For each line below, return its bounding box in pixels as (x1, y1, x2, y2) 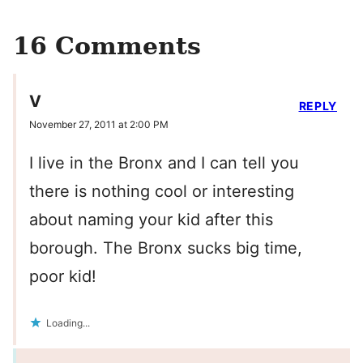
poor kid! (29, 267, 96, 287)
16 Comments (13, 32, 201, 60)
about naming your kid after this (29, 210, 273, 230)
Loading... (46, 317, 90, 330)
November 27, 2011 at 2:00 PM (29, 118, 169, 131)
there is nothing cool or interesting (29, 181, 294, 202)
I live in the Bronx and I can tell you (29, 153, 299, 173)
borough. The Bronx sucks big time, (29, 238, 302, 258)
